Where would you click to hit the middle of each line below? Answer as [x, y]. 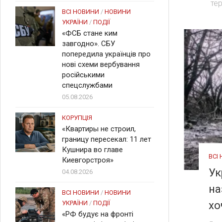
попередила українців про [106, 54]
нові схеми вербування [101, 64]
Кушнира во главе [92, 150]
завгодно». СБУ [88, 44]
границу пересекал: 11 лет [107, 139]
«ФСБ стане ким [90, 33]
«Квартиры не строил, [99, 129]
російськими [83, 75]
